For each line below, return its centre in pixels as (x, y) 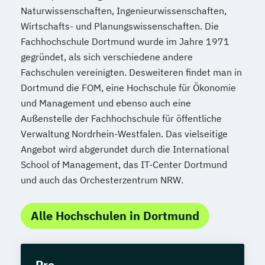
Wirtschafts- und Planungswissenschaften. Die (120, 26)
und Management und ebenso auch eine (106, 103)
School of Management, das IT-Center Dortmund (124, 165)
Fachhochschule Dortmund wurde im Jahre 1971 (125, 42)
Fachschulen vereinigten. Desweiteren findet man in (131, 72)
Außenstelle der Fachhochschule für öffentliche (121, 119)
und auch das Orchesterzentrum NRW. (102, 180)
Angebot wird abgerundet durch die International (125, 149)
